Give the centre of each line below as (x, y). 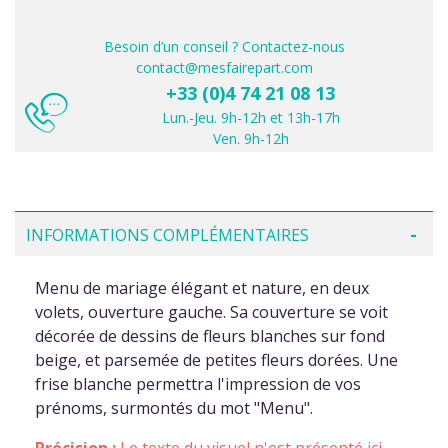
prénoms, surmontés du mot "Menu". (174, 407)
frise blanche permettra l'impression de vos (198, 383)
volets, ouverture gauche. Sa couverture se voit (211, 311)
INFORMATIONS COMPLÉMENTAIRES (167, 234)
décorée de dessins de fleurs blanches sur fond (210, 335)
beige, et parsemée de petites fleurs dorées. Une (216, 359)
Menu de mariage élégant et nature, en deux (202, 287)
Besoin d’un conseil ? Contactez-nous (224, 46)
